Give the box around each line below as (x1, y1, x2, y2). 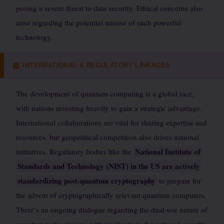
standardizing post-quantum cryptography (17, 175, 155, 186)
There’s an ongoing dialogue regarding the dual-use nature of (16, 204, 207, 214)
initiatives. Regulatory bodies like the (16, 146, 133, 156)
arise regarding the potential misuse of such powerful (16, 17, 181, 27)
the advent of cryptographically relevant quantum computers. (16, 190, 206, 200)
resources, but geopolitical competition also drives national (16, 132, 199, 142)
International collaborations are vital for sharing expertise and (16, 117, 207, 127)
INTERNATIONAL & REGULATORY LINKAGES (22, 61, 170, 69)
